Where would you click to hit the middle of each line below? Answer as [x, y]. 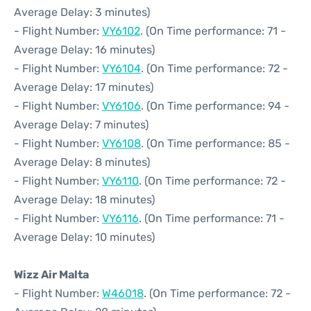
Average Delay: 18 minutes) [84, 200]
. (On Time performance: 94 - [215, 106]
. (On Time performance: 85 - [216, 143]
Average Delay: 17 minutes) [84, 87]
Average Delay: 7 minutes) [81, 125]
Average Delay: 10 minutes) [84, 237]
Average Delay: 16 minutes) [84, 50]
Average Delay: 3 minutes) [82, 12]
